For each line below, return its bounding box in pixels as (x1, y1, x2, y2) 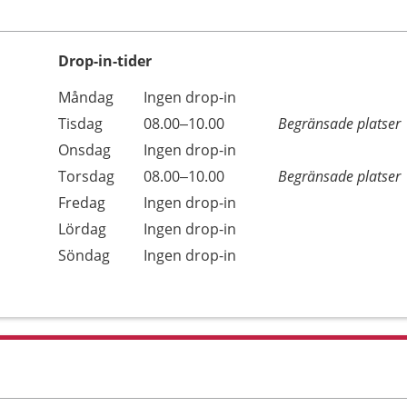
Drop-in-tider (58, 51, 152, 71)
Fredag (58, 193, 105, 213)
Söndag (58, 245, 110, 265)
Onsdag (58, 140, 111, 160)
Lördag (58, 219, 106, 239)
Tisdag (58, 114, 103, 134)
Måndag (58, 87, 114, 107)
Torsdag (58, 166, 114, 186)
